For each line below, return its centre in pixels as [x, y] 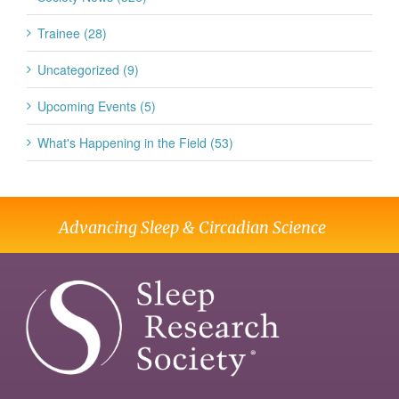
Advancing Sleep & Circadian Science [192, 228]
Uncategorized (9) [88, 70]
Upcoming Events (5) [97, 106]
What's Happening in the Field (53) [135, 143]
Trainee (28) [72, 33]
